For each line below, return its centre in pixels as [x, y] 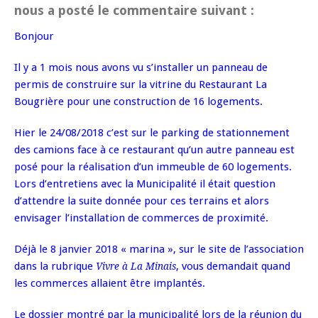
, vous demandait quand [233, 267]
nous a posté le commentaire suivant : [134, 11]
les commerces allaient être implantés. [110, 284]
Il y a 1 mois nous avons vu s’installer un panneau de [141, 68]
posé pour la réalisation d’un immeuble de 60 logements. [153, 167]
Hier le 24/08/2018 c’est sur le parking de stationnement [152, 133]
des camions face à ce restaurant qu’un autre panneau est [154, 150]
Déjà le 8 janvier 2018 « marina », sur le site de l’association [159, 250]
